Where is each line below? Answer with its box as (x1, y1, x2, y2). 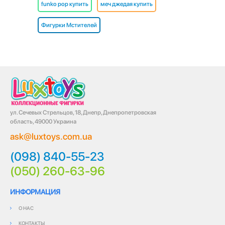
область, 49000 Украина (10, 118, 76, 125)
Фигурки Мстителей (41, 21, 97, 29)
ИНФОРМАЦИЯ (10, 187, 60, 196)
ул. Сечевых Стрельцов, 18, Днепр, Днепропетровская (10, 108, 156, 116)
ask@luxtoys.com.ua (10, 131, 92, 142)
